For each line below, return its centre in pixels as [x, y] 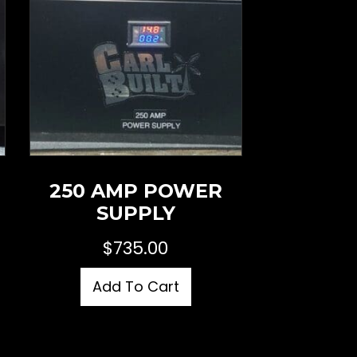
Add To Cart [135, 287]
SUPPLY [135, 213]
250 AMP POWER [135, 190]
